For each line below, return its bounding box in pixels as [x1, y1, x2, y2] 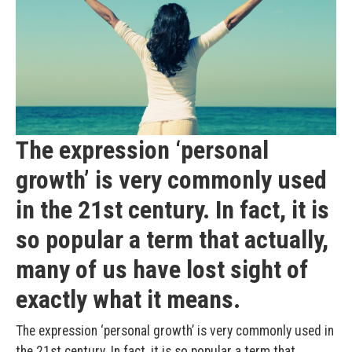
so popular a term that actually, [16, 224, 328, 255]
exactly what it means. [16, 284, 240, 314]
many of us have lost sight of [16, 254, 308, 284]
